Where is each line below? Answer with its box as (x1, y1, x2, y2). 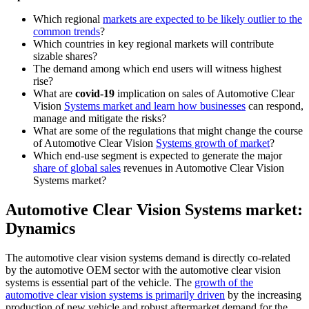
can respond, (246, 100, 303, 112)
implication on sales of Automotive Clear (114, 88, 295, 100)
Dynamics (6, 219, 75, 238)
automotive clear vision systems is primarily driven (6, 289, 225, 301)
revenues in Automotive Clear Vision (121, 162, 284, 175)
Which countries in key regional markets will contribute (33, 38, 274, 50)
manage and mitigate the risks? (33, 112, 166, 125)
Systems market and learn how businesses (64, 100, 246, 112)
